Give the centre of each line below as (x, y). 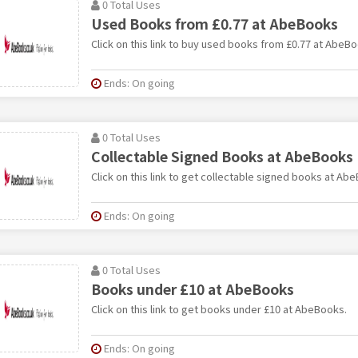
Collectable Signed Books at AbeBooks (222, 156)
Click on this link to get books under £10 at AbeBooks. (219, 309)
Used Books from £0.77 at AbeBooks (214, 24)
